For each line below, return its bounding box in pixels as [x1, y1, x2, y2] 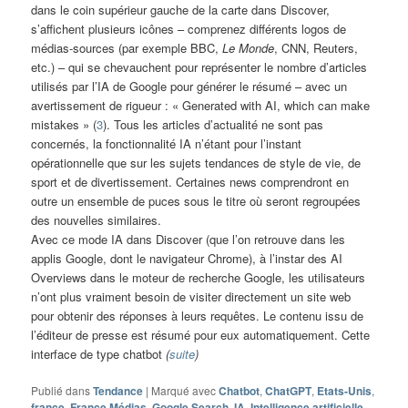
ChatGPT [265, 382, 312, 400]
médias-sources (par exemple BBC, [31, 39, 223, 57]
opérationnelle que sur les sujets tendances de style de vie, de [31, 154, 362, 172]
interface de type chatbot [31, 345, 167, 363]
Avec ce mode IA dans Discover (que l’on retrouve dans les [31, 230, 346, 249]
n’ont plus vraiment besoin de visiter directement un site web [31, 288, 352, 306]
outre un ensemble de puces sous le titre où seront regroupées [31, 192, 362, 210]
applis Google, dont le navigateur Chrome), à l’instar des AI [31, 250, 343, 268]
